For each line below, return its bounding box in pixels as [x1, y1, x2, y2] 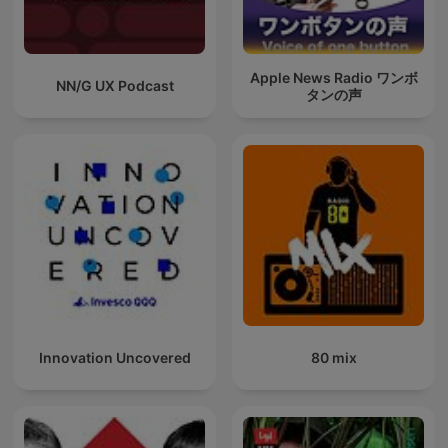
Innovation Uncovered [38, 349, 191, 367]
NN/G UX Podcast [55, 77, 174, 95]
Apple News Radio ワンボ [249, 68, 418, 86]
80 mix [310, 349, 357, 367]
